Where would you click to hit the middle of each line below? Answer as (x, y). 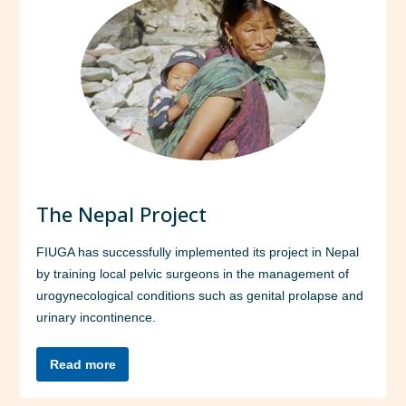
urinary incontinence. (97, 318)
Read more (82, 364)
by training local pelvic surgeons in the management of (193, 274)
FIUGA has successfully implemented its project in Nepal (198, 252)
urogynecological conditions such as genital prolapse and (200, 296)
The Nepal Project (122, 215)
